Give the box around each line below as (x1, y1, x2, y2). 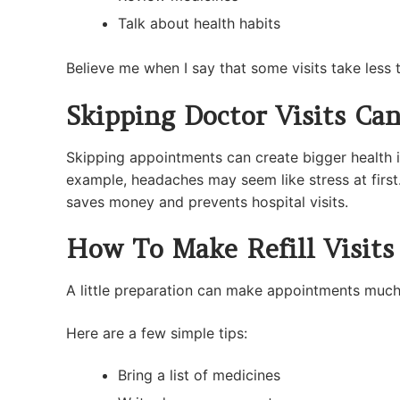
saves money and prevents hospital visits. (66, 192, 348, 211)
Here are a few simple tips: (66, 323, 247, 342)
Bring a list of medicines (117, 366, 280, 385)
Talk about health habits (117, 13, 280, 32)
